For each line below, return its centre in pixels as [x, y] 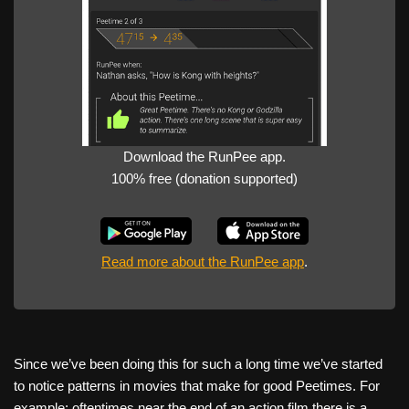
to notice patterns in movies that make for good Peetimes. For [197, 386]
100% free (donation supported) [204, 179]
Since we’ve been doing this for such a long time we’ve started [198, 364]
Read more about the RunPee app [203, 262]
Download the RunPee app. [204, 157]
